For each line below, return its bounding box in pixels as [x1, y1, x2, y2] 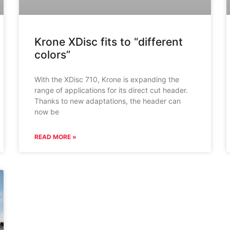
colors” [34, 48, 71, 61]
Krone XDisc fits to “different [34, 35, 183, 48]
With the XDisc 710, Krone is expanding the [34, 74, 180, 84]
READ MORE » [34, 132, 77, 141]
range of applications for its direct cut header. [34, 85, 188, 94]
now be [34, 107, 60, 116]
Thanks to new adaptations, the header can [34, 96, 181, 105]
